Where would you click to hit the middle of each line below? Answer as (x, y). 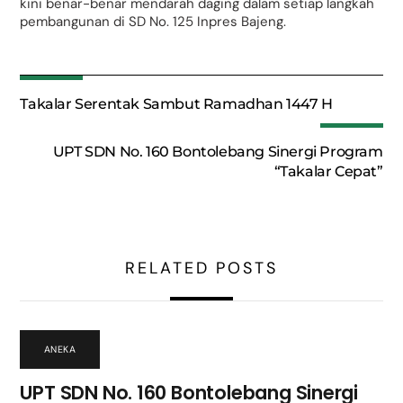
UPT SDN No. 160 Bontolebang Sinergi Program (218, 152)
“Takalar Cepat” (328, 172)
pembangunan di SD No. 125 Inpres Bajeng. (153, 21)
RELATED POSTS (201, 268)
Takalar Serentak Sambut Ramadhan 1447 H (176, 104)
